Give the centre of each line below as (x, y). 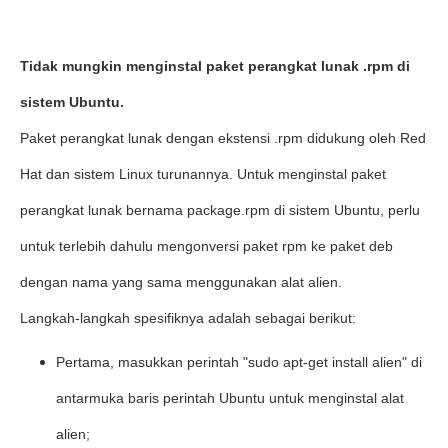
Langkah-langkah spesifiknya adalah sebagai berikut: (188, 318)
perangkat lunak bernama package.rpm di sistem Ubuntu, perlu (220, 210)
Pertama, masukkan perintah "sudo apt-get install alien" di (239, 362)
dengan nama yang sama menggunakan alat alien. (181, 282)
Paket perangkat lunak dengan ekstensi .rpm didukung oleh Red (223, 138)
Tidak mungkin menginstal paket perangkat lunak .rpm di (215, 66)
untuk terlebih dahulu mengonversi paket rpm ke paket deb (206, 246)
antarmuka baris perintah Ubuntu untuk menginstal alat (230, 398)
